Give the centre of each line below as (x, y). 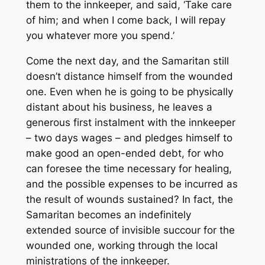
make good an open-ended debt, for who (125, 153)
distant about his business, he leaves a (119, 107)
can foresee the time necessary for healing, (129, 169)
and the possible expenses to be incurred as (132, 184)
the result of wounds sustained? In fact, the (129, 200)
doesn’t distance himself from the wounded (129, 77)
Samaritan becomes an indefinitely (108, 215)
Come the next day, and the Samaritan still (127, 61)
